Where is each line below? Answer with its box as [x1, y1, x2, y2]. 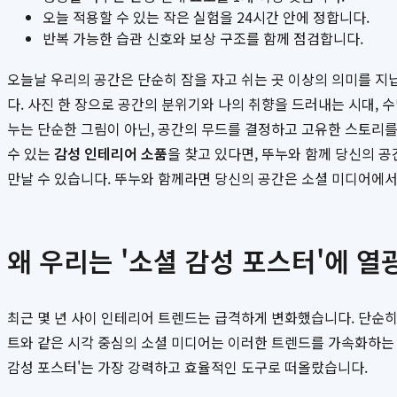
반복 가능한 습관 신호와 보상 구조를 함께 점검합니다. [43, 27, 363, 50]
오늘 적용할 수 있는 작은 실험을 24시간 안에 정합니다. [43, 6, 370, 28]
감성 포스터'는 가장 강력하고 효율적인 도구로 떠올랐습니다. [7, 356, 368, 378]
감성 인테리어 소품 [54, 143, 167, 165]
